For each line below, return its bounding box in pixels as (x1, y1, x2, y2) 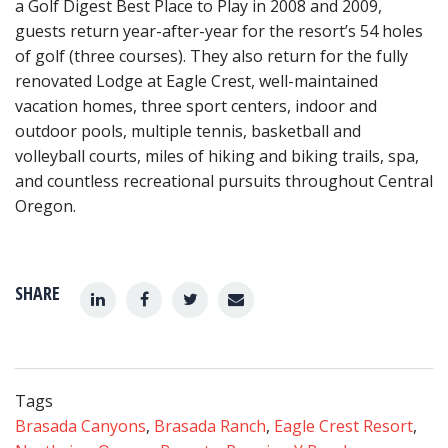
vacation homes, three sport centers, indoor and (15, 95, 377, 117)
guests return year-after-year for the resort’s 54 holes (15, 20, 423, 42)
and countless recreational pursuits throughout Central (15, 170, 433, 192)
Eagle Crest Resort (274, 414, 413, 437)
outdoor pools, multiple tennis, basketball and (15, 120, 361, 142)
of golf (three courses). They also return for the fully (15, 45, 408, 67)
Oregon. (15, 195, 76, 217)
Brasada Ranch (154, 414, 266, 437)
